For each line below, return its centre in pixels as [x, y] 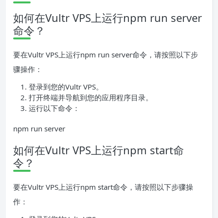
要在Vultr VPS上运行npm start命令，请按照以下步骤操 [103, 187]
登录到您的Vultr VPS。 [66, 87]
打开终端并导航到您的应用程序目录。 [91, 98]
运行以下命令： [54, 108]
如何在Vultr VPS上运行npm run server [108, 18]
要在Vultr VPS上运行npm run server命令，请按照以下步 [106, 55]
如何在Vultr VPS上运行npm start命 [99, 150]
